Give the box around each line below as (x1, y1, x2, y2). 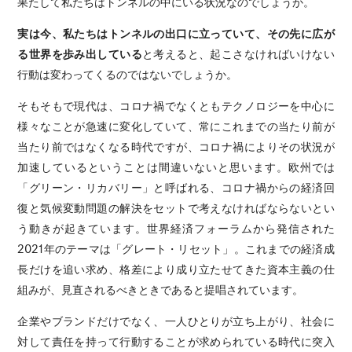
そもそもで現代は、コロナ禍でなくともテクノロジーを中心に (17, 97, 335, 112)
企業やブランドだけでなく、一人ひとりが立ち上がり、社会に (17, 313, 335, 328)
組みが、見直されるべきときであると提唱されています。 (17, 281, 304, 296)
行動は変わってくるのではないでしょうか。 (17, 66, 238, 81)
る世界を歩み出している (17, 46, 142, 60)
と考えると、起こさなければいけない (141, 46, 335, 60)
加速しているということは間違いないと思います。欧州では (17, 159, 335, 174)
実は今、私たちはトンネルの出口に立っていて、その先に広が (17, 25, 335, 40)
